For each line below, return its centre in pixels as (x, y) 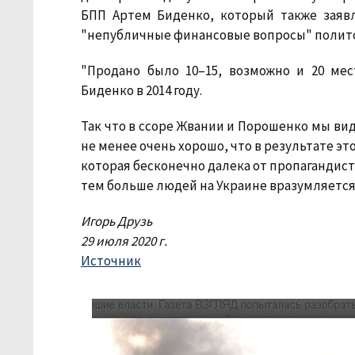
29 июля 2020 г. (124, 240)
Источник (111, 260)
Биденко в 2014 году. (141, 90)
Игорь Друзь (116, 221)
